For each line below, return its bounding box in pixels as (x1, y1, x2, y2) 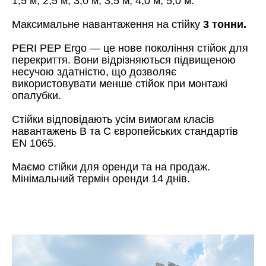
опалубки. (12, 90, 61, 102)
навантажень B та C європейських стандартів (12, 125, 238, 138)
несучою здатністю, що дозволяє (12, 66, 176, 78)
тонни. (209, 18, 246, 31)
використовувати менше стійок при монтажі (12, 78, 227, 90)
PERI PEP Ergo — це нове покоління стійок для (12, 42, 248, 55)
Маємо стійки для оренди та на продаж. (12, 161, 210, 173)
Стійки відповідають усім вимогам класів (12, 113, 214, 126)
